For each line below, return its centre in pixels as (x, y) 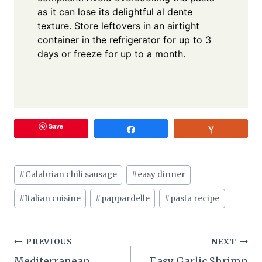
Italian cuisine (53, 199)
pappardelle (126, 199)
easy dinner (162, 175)
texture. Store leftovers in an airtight (118, 26)
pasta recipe (195, 199)
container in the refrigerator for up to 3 (124, 40)
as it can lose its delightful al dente (115, 12)
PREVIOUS (49, 242)
